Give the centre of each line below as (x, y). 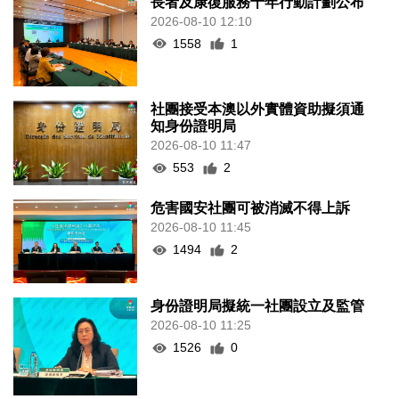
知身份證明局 (194, 126)
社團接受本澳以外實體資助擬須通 (258, 110)
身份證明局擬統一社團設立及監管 (258, 306)
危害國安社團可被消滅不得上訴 (251, 208)
